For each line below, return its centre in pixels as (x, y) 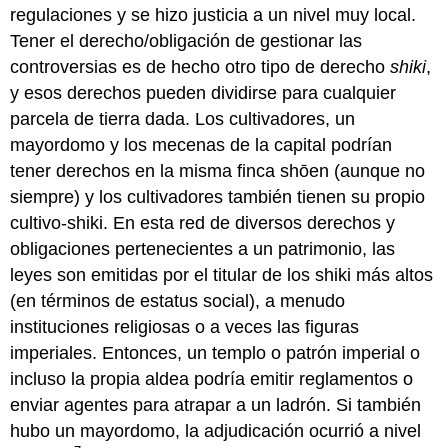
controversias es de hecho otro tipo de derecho (200, 66)
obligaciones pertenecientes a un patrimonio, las (203, 248)
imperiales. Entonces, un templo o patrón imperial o (215, 352)
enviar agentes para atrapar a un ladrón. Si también (216, 404)
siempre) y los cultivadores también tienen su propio (218, 196)
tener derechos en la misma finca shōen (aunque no (218, 170)
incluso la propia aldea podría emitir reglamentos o (212, 378)
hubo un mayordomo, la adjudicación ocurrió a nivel (216, 430)
